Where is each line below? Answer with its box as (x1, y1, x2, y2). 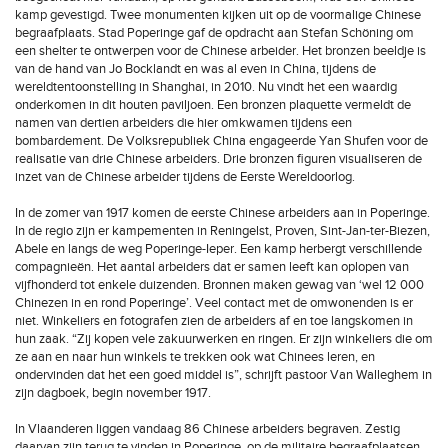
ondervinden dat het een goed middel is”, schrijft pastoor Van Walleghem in (15, 367, 432, 383)
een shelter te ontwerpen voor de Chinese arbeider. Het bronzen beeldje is (15, 43, 426, 59)
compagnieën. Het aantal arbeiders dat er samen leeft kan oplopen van (15, 259, 409, 275)
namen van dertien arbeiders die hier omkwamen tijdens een (15, 115, 352, 131)
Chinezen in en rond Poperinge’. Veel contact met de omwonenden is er (15, 295, 413, 311)
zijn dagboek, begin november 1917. (15, 385, 211, 401)
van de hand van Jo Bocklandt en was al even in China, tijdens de (15, 61, 376, 77)
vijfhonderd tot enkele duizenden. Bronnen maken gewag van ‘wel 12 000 (15, 277, 424, 293)
